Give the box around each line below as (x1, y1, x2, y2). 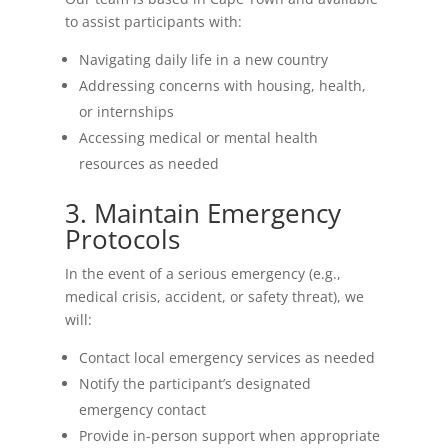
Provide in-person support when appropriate (78, 426, 380, 445)
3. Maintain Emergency (64, 195, 341, 231)
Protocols (64, 221, 180, 257)
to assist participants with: (64, 12, 242, 31)
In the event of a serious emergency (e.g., (64, 264, 341, 283)
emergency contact (78, 400, 206, 419)
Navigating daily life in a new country (78, 50, 328, 69)
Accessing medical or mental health (78, 128, 318, 147)
